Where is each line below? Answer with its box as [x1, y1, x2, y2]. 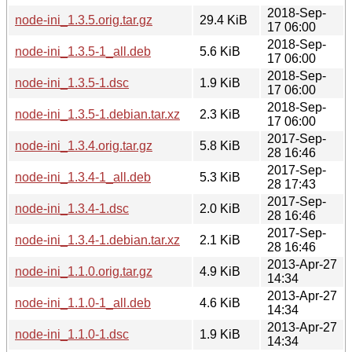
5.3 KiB [200, 170, 240, 184]
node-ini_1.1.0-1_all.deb [15, 295, 151, 310]
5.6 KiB [200, 44, 240, 58]
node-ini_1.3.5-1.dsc [15, 75, 129, 90]
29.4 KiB [200, 13, 247, 27]
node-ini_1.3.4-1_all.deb [15, 170, 151, 184]
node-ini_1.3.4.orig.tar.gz [15, 138, 152, 152]
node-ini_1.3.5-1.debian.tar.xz [15, 107, 180, 121]
